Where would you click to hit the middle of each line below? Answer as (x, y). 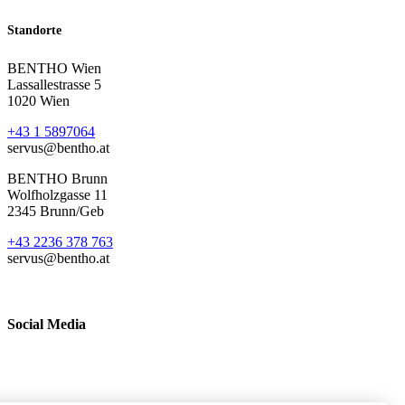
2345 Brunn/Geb (56, 211)
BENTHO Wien (54, 68)
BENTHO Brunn (57, 178)
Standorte (34, 30)
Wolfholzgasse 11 (57, 194)
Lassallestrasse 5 (54, 84)
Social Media (47, 324)
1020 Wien (38, 100)
